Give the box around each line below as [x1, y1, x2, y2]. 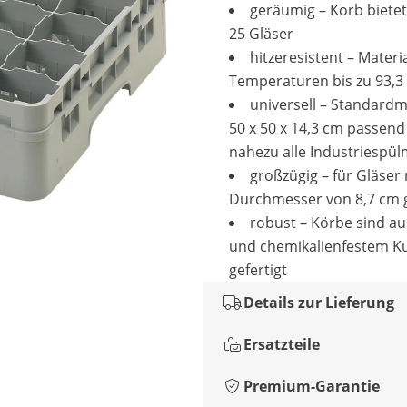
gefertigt [229, 260, 287, 280]
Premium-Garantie [243, 376, 380, 396]
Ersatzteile [243, 334, 320, 354]
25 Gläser [229, 24, 293, 44]
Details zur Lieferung [243, 293, 394, 313]
